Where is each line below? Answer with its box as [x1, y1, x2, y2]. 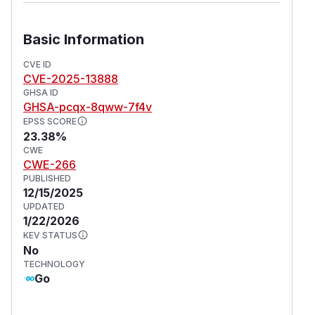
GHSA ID [23, 86, 58, 98]
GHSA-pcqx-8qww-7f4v [23, 99, 152, 114]
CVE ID [23, 58, 51, 70]
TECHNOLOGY [23, 258, 85, 269]
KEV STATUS [23, 229, 77, 240]
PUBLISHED [23, 172, 71, 184]
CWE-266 [23, 157, 76, 172]
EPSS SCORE [23, 115, 77, 127]
